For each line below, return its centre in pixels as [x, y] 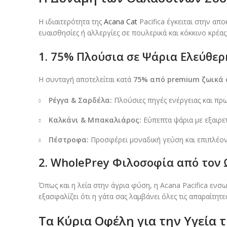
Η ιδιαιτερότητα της [71, 22]
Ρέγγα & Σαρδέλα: [80, 100]
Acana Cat [121, 22]
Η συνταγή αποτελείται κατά [86, 80]
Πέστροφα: [69, 140]
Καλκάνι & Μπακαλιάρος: [95, 120]
